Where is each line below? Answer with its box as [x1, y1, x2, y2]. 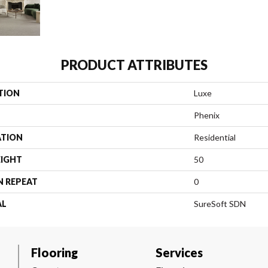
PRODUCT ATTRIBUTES [60, 57, 208, 74]
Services [156, 245, 203, 260]
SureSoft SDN [194, 199, 246, 209]
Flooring [31, 245, 78, 260]
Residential [194, 132, 236, 143]
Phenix [194, 110, 220, 121]
